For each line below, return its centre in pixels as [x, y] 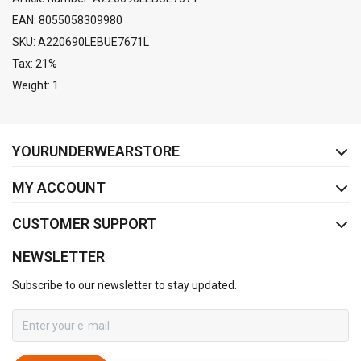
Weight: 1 [35, 86]
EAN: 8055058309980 [67, 21]
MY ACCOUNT [59, 188]
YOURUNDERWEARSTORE [96, 151]
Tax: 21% [35, 64]
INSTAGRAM [235, 131]
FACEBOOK [139, 131]
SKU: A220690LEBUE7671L [81, 42]
